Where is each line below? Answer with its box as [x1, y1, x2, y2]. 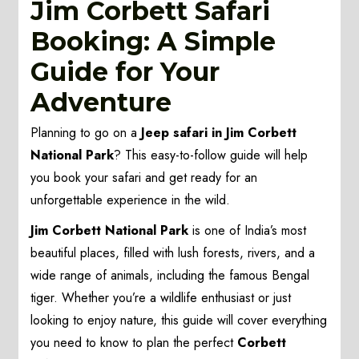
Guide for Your [30, 56, 220, 88]
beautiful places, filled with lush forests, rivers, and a [30, 244, 316, 263]
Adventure [30, 87, 172, 119]
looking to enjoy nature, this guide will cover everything [30, 311, 328, 330]
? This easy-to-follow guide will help [114, 146, 309, 165]
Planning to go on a [30, 123, 142, 143]
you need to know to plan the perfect [30, 333, 238, 353]
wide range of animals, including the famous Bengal [30, 266, 310, 285]
